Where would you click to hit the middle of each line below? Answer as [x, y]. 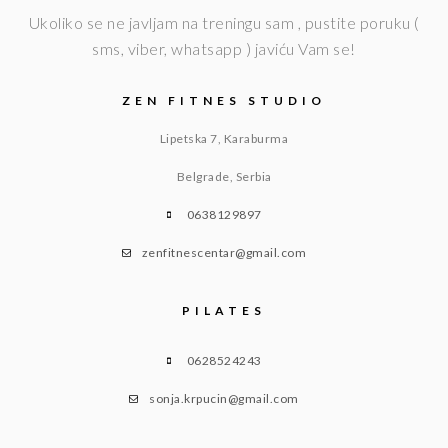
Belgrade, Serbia [224, 176]
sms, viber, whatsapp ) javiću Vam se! [224, 48]
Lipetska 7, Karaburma [224, 138]
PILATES [224, 310]
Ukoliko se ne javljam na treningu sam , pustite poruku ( [224, 22]
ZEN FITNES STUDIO [224, 100]
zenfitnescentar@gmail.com [224, 252]
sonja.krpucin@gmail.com [224, 398]
